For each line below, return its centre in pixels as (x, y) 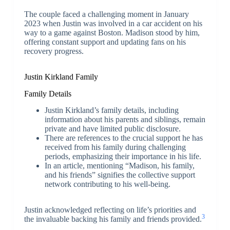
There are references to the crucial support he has (123, 138)
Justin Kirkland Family (61, 76)
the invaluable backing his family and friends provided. (113, 219)
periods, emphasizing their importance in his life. (123, 157)
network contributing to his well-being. (107, 184)
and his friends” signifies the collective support (120, 175)
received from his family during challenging (115, 147)
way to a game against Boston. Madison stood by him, (112, 32)
